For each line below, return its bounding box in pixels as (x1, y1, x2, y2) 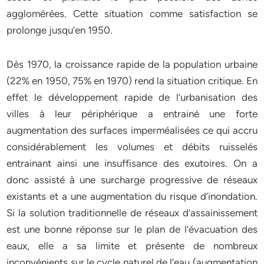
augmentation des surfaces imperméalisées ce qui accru (6, 124, 258, 136)
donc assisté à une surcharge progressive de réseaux (6, 174, 258, 186)
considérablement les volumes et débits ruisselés (6, 141, 258, 153)
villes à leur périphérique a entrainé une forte (6, 108, 258, 120)
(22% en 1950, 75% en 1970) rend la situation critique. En (6, 75, 258, 87)
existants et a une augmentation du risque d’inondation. (6, 190, 258, 202)
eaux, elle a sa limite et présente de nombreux (6, 240, 258, 252)
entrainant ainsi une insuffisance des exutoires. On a (6, 157, 258, 169)
